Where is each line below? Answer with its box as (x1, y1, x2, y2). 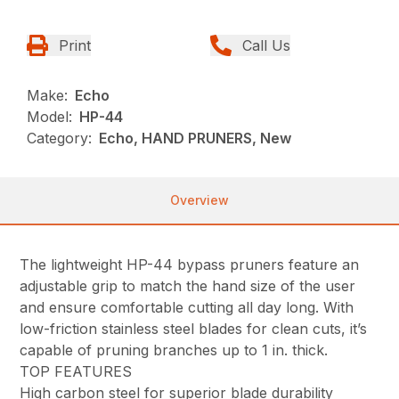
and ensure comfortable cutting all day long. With (20, 298, 354, 317)
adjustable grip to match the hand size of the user (20, 277, 356, 296)
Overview (170, 192, 229, 208)
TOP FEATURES (20, 362, 133, 381)
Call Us (242, 37, 290, 55)
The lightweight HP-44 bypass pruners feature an (20, 256, 360, 274)
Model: (27, 108, 73, 126)
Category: (27, 129, 93, 148)
